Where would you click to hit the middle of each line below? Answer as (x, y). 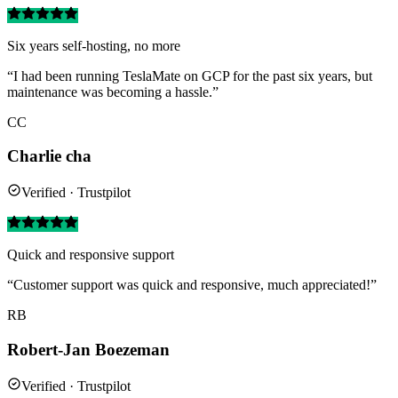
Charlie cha (49, 156)
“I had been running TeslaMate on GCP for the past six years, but (190, 76)
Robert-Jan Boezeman (88, 349)
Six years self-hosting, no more (94, 45)
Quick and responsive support (91, 255)
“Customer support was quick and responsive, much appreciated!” (192, 285)
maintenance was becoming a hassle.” (113, 92)
